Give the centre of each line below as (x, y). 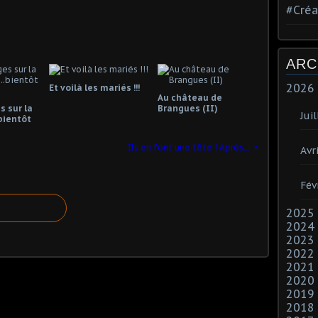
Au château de (190, 98)
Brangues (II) (187, 108)
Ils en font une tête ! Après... (189, 147)
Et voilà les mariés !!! (94, 88)
